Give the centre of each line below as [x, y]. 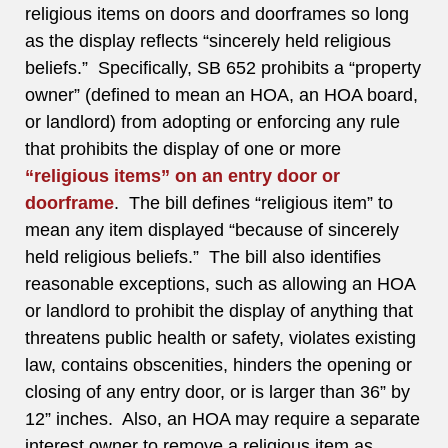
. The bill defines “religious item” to [253, 203]
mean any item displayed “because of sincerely [212, 230]
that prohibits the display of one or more [183, 149]
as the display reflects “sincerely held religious [208, 41]
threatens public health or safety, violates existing [220, 338]
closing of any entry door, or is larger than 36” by [217, 392]
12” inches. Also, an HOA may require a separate [222, 419]
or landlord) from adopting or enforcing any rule [212, 122]
